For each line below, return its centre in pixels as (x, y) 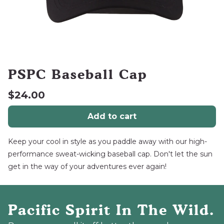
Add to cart (112, 116)
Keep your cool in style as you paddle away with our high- (107, 141)
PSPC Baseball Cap (78, 74)
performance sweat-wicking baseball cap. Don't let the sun (110, 154)
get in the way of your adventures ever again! (87, 166)
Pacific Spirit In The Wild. (111, 210)
